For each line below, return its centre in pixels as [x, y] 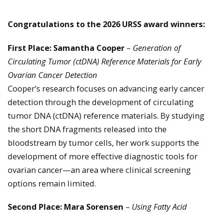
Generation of [157, 47]
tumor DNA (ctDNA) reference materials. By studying [106, 115]
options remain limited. [52, 183]
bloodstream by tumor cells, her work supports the [103, 142]
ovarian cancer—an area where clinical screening [99, 170]
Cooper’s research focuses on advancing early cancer [106, 88]
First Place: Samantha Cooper [66, 47]
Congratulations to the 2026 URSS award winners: [106, 24]
